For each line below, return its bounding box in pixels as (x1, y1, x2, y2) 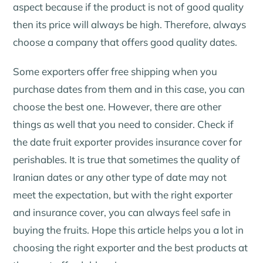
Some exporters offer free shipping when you (13, 65, 218, 77)
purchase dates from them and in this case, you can (13, 82, 245, 95)
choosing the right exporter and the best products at (13, 241, 248, 254)
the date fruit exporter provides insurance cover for (13, 135, 242, 148)
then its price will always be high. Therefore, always (13, 18, 247, 31)
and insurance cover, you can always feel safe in (13, 205, 231, 218)
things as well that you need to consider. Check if (13, 117, 234, 130)
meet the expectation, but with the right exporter (13, 188, 233, 201)
